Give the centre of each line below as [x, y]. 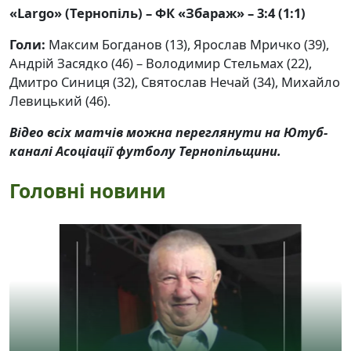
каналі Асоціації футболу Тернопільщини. [145, 151]
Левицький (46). [60, 101]
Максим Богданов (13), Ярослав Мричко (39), [187, 45]
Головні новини [88, 191]
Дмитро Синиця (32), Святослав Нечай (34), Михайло [175, 82]
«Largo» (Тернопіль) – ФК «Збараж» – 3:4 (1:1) [157, 13]
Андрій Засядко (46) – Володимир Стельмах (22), [161, 63]
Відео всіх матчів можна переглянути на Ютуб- [168, 132]
